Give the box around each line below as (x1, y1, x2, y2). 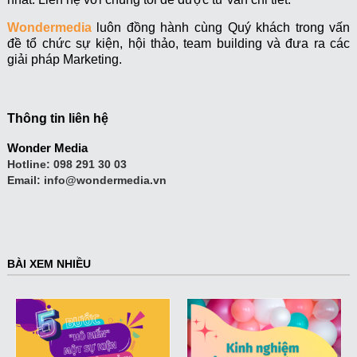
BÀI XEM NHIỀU (6, 257, 91, 271)
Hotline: (6, 158, 53, 171)
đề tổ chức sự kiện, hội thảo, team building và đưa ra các (6, 37, 351, 51)
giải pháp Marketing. (6, 53, 122, 67)
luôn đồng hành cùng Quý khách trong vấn (91, 21, 351, 35)
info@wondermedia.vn (43, 174, 167, 187)
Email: (6, 174, 44, 187)
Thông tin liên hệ (6, 111, 108, 125)
